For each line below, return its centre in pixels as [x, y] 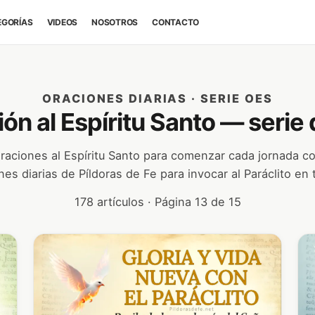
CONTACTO [176, 22]
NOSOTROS [115, 22]
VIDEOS [62, 22]
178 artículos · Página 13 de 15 [157, 202]
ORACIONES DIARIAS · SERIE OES [157, 98]
